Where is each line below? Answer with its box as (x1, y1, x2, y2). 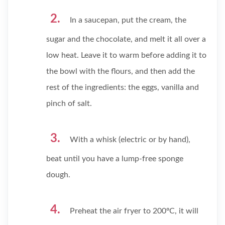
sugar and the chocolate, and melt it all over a (46, 35, 206, 43)
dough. (46, 171, 70, 179)
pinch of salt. (46, 99, 92, 107)
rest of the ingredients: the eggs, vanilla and (46, 83, 199, 91)
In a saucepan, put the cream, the (70, 16, 186, 24)
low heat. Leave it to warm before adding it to (46, 51, 206, 59)
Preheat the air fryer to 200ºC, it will (70, 207, 198, 215)
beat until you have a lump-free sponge (46, 155, 183, 163)
